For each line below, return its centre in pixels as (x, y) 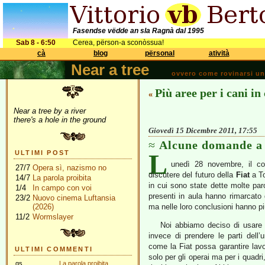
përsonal (160, 53)
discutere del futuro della (192, 175)
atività (219, 53)
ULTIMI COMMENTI (54, 249)
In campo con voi (62, 188)
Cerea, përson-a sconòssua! (118, 43)
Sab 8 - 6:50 (35, 43)
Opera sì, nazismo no (70, 168)
